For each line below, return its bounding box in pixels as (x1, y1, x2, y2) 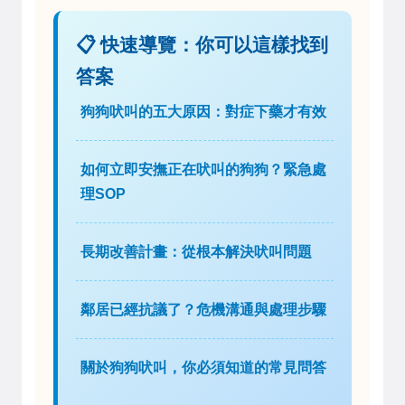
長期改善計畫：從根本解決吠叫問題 (80, 243, 312, 259)
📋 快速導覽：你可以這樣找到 (76, 31, 328, 57)
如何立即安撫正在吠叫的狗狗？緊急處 (80, 161, 326, 177)
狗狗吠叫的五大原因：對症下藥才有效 (80, 103, 326, 119)
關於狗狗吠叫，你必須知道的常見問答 (80, 359, 326, 375)
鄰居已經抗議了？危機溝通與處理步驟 (80, 301, 326, 317)
